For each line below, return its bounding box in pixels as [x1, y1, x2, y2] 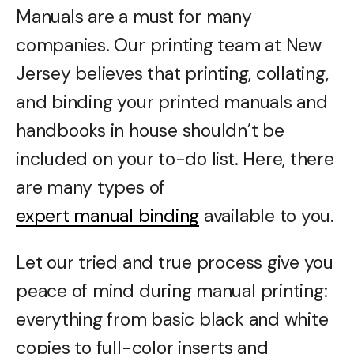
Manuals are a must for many [16, 4, 252, 28]
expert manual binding [16, 203, 200, 228]
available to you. [199, 203, 335, 228]
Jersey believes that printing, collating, [16, 61, 329, 85]
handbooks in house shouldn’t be [16, 118, 284, 142]
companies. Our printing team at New [16, 32, 322, 57]
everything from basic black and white [16, 307, 329, 331]
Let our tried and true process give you [16, 250, 334, 274]
